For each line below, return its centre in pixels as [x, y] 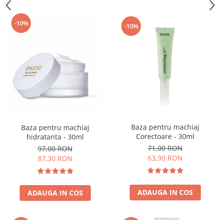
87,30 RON [55, 158]
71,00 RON [165, 148]
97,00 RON [55, 148]
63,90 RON [165, 158]
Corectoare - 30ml [165, 137]
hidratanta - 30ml [55, 137]
